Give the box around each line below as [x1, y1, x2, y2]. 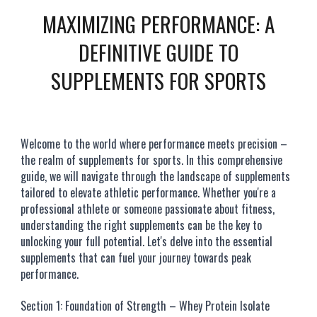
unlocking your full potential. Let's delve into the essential [21, 233, 273, 250]
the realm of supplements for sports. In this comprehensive [21, 151, 283, 168]
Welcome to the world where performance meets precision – [21, 135, 288, 152]
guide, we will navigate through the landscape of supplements [21, 168, 291, 185]
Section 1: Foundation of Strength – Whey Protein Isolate [21, 297, 270, 314]
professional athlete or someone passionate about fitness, [21, 200, 275, 217]
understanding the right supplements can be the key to [21, 217, 263, 234]
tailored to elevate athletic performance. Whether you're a [21, 184, 277, 201]
